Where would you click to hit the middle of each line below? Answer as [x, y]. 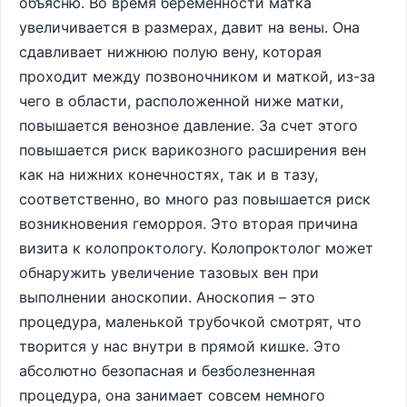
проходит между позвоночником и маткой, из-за [197, 76]
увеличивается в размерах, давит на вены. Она [189, 27]
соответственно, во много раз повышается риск [195, 199]
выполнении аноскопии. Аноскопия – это [167, 297]
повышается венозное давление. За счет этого [189, 125]
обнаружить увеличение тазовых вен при [169, 273]
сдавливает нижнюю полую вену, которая [170, 52]
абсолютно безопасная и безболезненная [167, 371]
